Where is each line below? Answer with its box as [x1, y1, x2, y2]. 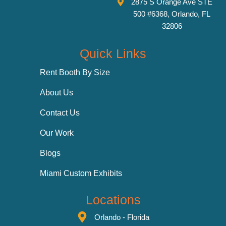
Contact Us [40, 108, 80, 117]
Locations [85, 193, 141, 207]
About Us [40, 88, 74, 97]
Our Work [40, 129, 74, 137]
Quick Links [80, 46, 146, 61]
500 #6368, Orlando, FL [133, 10, 211, 18]
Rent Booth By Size [40, 68, 110, 77]
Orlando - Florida [94, 213, 149, 221]
